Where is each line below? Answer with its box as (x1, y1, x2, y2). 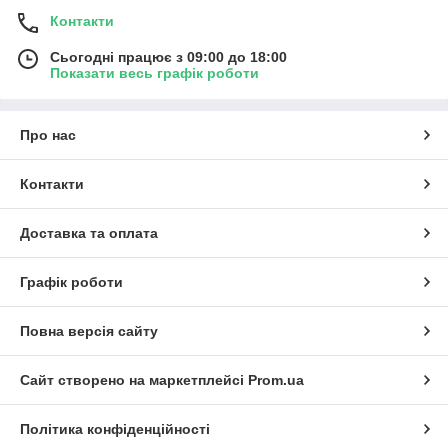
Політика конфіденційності (20, 420, 210, 437)
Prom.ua (248, 371, 304, 388)
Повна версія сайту (20, 322, 158, 339)
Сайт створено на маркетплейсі (20, 371, 248, 388)
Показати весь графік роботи (50, 64, 259, 81)
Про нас (20, 126, 76, 143)
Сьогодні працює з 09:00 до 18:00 (50, 48, 287, 65)
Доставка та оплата (20, 224, 158, 241)
